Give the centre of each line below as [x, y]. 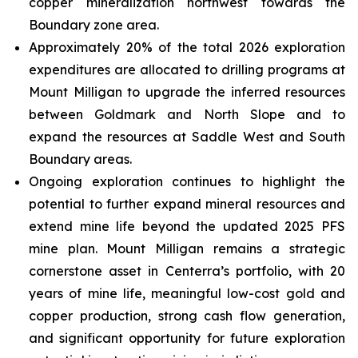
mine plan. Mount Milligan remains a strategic [187, 249]
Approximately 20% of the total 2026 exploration [187, 47]
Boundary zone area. [94, 25]
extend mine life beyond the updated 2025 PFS [187, 226]
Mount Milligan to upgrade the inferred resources [187, 92]
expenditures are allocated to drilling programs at [187, 70]
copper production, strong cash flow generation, [187, 316]
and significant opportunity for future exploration [187, 338]
